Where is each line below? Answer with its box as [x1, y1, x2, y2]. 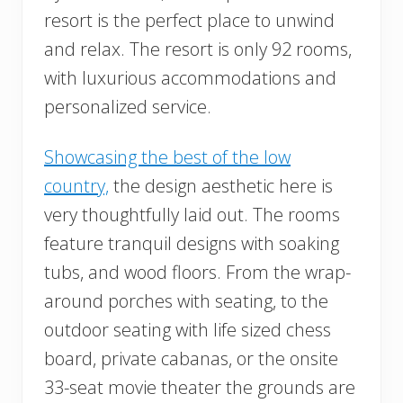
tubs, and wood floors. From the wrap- [44, 260, 351, 285]
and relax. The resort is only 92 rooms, [44, 37, 352, 62]
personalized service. [44, 94, 211, 120]
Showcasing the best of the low [44, 145, 291, 170]
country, [44, 174, 109, 199]
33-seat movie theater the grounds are [44, 375, 355, 400]
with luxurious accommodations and [44, 66, 336, 91]
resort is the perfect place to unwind [44, 8, 335, 33]
